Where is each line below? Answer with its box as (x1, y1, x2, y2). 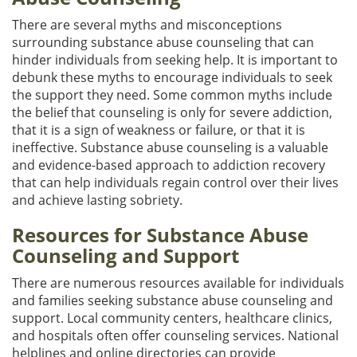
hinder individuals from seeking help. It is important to (12, 50, 338, 69)
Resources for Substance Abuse (12, 221, 308, 248)
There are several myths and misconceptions (12, 15, 282, 33)
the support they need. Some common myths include (12, 85, 332, 104)
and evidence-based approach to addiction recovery (12, 155, 325, 174)
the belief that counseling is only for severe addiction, (12, 103, 332, 121)
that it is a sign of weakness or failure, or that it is (12, 120, 305, 139)
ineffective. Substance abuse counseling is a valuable (12, 138, 328, 156)
